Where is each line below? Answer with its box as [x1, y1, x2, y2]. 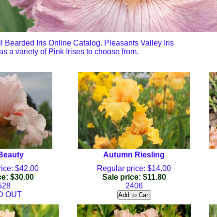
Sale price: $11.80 [102, 173, 166, 181]
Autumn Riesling [103, 151, 165, 159]
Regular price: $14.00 [97, 164, 171, 172]
